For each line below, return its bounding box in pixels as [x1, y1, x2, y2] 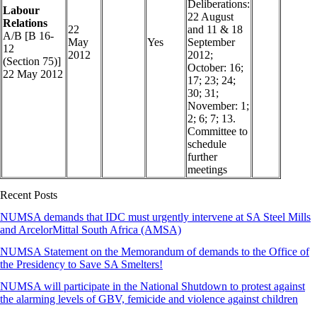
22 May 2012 [3, 68, 63, 81]
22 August [188, 11, 234, 23]
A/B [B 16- [3, 30, 54, 42]
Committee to [188, 125, 248, 138]
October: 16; [188, 62, 243, 74]
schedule [188, 138, 226, 151]
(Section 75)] [3, 55, 61, 68]
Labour [3, 4, 40, 17]
